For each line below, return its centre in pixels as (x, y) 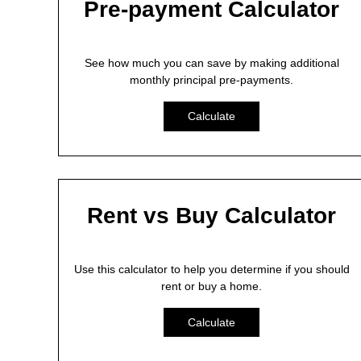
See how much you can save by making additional (212, 62)
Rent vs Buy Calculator (212, 215)
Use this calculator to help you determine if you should (212, 269)
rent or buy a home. (212, 286)
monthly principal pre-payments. (212, 79)
